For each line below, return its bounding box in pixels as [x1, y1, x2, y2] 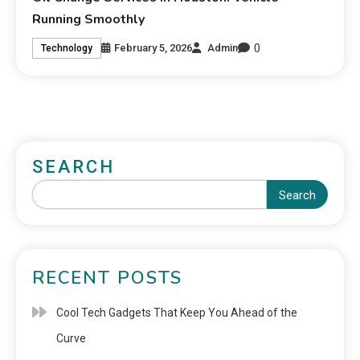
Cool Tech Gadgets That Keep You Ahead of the [56, 305, 297, 319]
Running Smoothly [32, 10, 145, 28]
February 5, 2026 [114, 42, 193, 55]
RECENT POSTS [32, 265, 182, 290]
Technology [41, 43, 93, 55]
